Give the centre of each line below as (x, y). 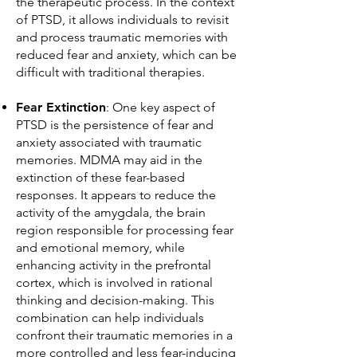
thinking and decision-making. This (115, 300)
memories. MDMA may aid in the (109, 160)
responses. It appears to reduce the (116, 195)
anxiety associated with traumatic (109, 142)
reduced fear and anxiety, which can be (126, 55)
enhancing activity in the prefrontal (114, 265)
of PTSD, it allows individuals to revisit (122, 20)
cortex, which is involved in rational (114, 282)
